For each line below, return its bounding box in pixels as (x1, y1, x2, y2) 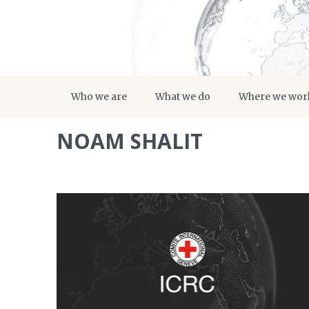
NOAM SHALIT (57, 127, 203, 155)
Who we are (71, 90, 127, 103)
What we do (155, 90, 210, 103)
